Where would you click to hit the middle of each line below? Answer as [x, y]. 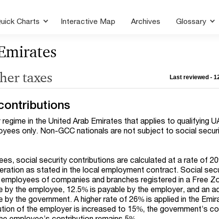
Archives [146, 21]
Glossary [192, 21]
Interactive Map [88, 21]
